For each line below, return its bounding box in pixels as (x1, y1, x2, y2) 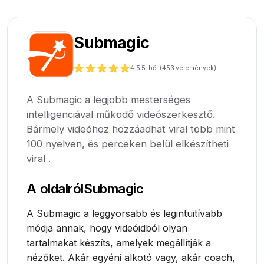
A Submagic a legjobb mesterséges (27, 94, 191, 106)
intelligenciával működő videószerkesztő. (27, 108, 216, 121)
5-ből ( (141, 64, 162, 72)
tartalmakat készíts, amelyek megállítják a (27, 237, 212, 249)
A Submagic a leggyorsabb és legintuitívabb (27, 207, 223, 220)
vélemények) (175, 64, 216, 72)
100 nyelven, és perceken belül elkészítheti (27, 138, 229, 150)
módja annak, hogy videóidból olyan (27, 222, 188, 235)
